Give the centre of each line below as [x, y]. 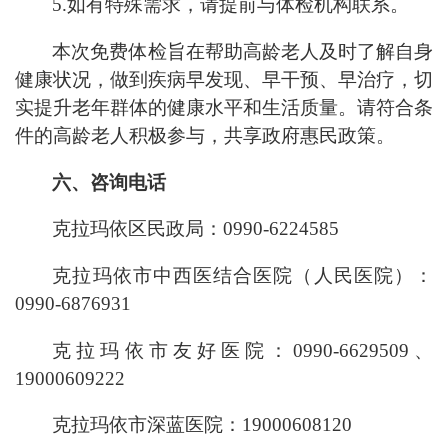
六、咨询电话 [109, 182]
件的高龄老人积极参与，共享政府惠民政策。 [205, 136]
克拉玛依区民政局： [138, 229]
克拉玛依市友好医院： [172, 350]
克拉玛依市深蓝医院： [147, 425]
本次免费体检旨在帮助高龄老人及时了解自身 [242, 52]
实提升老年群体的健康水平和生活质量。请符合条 [224, 108]
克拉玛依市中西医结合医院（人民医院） [233, 276]
